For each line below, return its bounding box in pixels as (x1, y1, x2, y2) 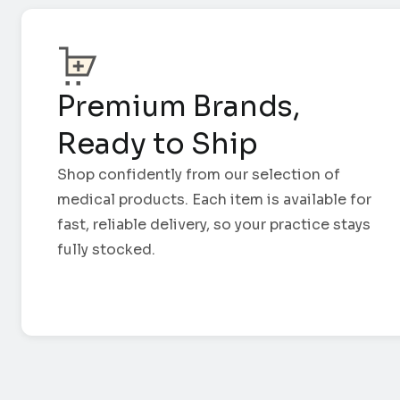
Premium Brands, (57, 88, 300, 125)
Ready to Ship (57, 126, 258, 162)
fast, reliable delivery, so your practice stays (57, 215, 371, 235)
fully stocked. (57, 240, 155, 260)
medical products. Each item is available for (57, 190, 371, 210)
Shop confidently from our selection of (57, 165, 340, 185)
